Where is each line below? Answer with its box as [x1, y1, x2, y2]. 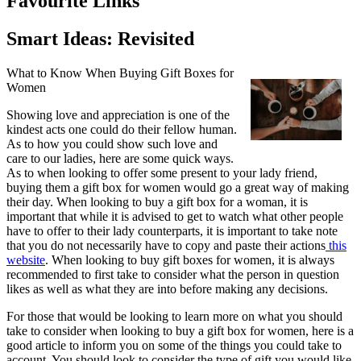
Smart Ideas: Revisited [6, 28, 194, 50]
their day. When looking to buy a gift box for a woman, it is [6, 195, 308, 210]
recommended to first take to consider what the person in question [6, 268, 339, 282]
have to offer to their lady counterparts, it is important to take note [6, 224, 338, 239]
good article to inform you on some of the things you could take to [6, 338, 342, 353]
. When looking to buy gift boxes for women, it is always [45, 253, 334, 268]
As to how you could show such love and [6, 137, 218, 151]
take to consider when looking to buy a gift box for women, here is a [6, 324, 354, 338]
